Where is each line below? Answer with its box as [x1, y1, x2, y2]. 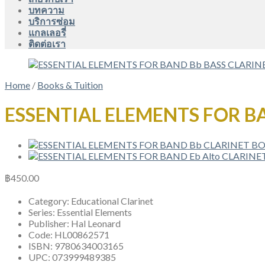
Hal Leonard [71, 217, 121, 229]
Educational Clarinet [71, 195, 153, 206]
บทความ [28, 4, 64, 15]
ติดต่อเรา [28, 38, 66, 49]
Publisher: [28, 217, 71, 229]
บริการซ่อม [28, 15, 75, 27]
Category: [28, 195, 71, 206]
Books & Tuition [37, 79, 103, 91]
